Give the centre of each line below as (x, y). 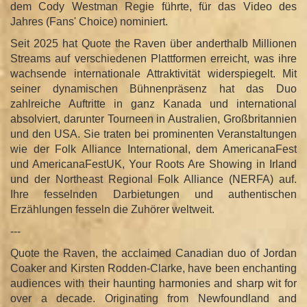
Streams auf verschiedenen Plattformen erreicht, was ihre (153, 58)
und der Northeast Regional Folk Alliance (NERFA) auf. (153, 179)
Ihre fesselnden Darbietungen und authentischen (153, 194)
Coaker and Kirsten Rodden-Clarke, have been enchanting (153, 268)
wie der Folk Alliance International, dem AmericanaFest (153, 149)
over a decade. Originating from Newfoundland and (153, 298)
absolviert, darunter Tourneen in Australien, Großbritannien (153, 119)
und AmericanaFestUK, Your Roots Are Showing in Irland (153, 164)
